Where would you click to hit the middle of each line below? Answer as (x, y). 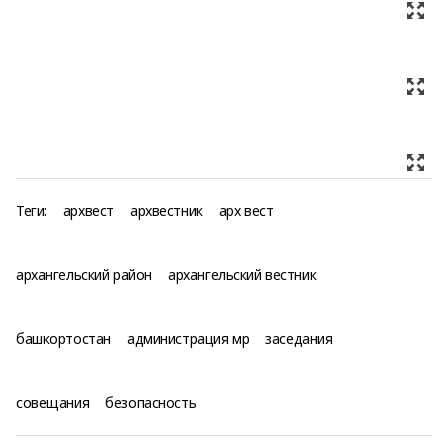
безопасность (151, 402)
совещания (53, 402)
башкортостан (63, 338)
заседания (299, 338)
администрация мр (188, 338)
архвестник (166, 210)
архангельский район (84, 274)
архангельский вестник (242, 274)
